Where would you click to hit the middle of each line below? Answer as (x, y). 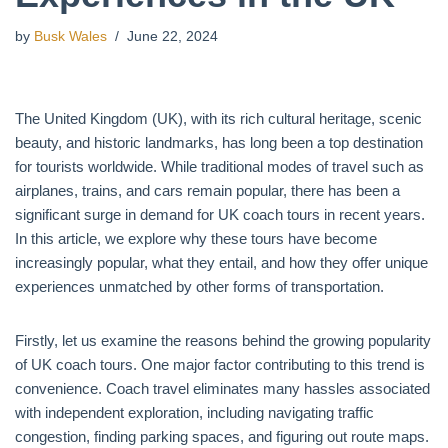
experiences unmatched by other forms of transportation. (199, 286)
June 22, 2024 (172, 36)
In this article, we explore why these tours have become (196, 238)
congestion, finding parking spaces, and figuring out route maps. (222, 436)
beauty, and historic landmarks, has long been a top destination (219, 142)
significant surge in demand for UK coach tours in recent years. (220, 214)
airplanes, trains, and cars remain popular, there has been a (207, 190)
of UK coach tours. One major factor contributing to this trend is (220, 364)
